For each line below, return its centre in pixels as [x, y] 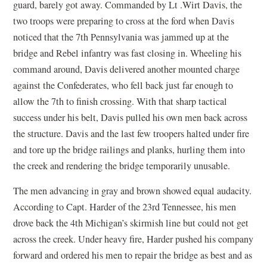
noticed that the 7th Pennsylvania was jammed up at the [123, 37]
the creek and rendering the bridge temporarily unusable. [122, 165]
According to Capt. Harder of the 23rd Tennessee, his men [125, 207]
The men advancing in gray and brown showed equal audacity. [133, 190]
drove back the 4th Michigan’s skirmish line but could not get [131, 223]
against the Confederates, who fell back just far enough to [123, 85]
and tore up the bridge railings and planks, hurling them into [129, 149]
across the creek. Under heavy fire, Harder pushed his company [133, 239]
